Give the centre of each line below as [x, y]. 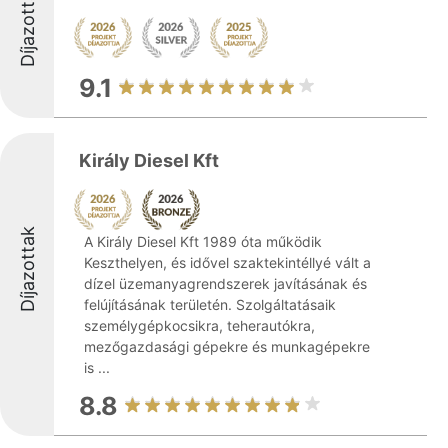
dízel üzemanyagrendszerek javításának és [225, 283]
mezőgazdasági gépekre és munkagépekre [227, 346]
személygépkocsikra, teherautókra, [199, 325]
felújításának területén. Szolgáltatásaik [210, 304]
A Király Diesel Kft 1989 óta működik [203, 241]
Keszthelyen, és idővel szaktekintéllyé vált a [227, 262]
